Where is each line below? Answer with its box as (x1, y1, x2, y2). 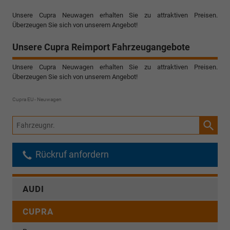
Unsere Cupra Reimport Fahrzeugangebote (12, 41, 190, 52)
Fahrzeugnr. (12, 118, 51, 126)
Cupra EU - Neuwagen (12, 96, 62, 102)
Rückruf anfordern (33, 148, 109, 160)
